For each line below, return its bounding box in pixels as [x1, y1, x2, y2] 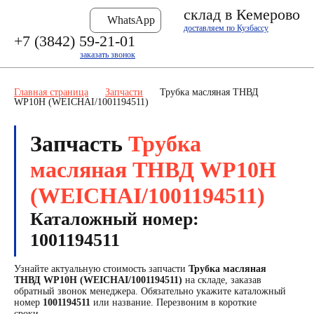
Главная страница [14, 87, 88, 97]
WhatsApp [107, 14, 155, 26]
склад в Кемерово [184, 6, 300, 23]
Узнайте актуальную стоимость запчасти [14, 264, 189, 274]
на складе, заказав [182, 275, 261, 285]
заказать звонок [80, 50, 135, 60]
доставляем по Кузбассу [184, 23, 268, 33]
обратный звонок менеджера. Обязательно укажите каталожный [14, 286, 286, 296]
